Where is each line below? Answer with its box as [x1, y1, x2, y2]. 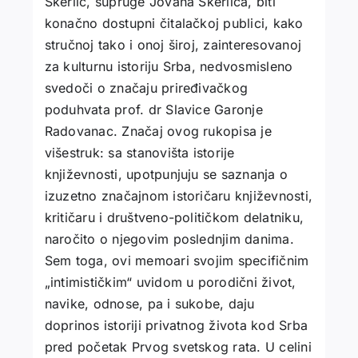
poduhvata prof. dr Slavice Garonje [44, 101, 263, 118]
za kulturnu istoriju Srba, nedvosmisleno [44, 58, 293, 75]
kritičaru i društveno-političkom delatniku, [44, 209, 304, 226]
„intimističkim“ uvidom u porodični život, [44, 274, 296, 291]
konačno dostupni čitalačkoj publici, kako [44, 15, 304, 32]
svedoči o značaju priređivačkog [44, 80, 249, 97]
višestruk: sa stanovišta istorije [44, 145, 235, 161]
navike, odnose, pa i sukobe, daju [44, 296, 255, 312]
